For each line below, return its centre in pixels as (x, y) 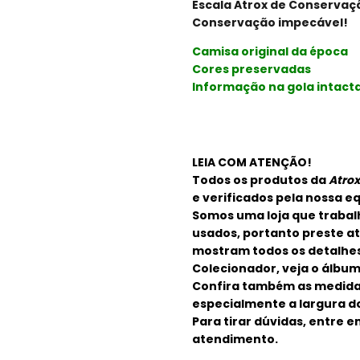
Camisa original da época (270, 51)
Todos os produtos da (260, 180)
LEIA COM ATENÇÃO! (252, 162)
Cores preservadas (252, 69)
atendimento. (235, 339)
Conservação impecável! (270, 22)
